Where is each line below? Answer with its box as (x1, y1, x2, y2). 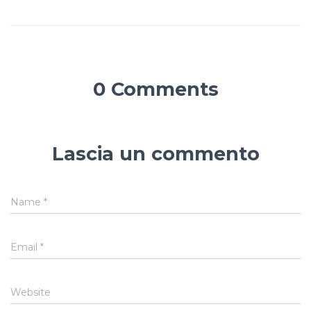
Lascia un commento (51, 142, 260, 165)
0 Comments (92, 78, 219, 101)
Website (10, 286, 51, 299)
